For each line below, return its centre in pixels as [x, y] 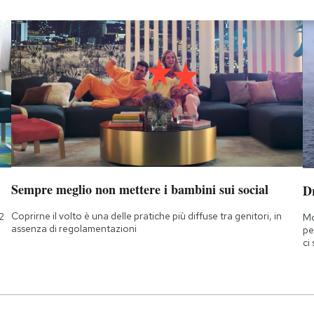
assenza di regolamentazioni [74, 228]
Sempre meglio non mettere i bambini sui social [139, 189]
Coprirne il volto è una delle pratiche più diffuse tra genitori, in [146, 216]
